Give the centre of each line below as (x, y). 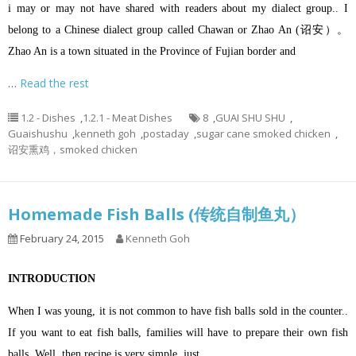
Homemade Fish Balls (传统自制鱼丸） (157, 215)
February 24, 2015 (61, 239)
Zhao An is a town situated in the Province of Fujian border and (152, 52)
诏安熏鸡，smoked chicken (73, 150)
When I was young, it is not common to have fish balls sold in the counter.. (178, 311)
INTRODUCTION (52, 279)
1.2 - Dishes (48, 118)
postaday (166, 134)
